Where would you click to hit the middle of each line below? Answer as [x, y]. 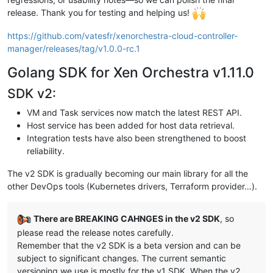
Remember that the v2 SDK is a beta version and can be [129, 245]
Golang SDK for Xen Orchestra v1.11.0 [131, 73]
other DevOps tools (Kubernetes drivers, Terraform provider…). [132, 186]
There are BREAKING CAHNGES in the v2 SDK [127, 219]
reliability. [46, 151]
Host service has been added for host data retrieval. [131, 126]
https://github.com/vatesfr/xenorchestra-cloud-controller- [122, 36]
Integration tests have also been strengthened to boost [136, 138]
